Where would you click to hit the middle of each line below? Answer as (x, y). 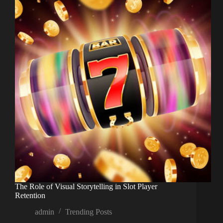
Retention (30, 196)
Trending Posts (89, 212)
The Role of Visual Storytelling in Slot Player (86, 187)
